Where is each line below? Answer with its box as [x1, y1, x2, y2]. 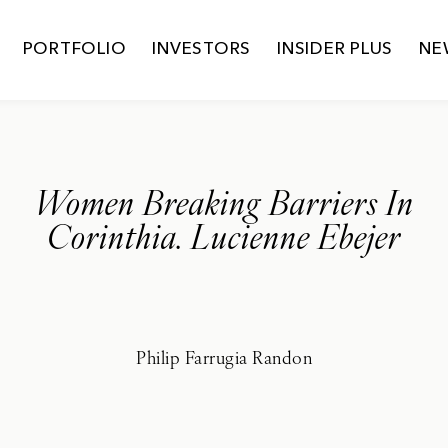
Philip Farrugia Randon [136, 351, 312, 368]
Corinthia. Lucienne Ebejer [47, 223, 401, 258]
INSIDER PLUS [277, 41, 393, 58]
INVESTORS [152, 41, 251, 58]
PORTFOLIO [22, 41, 127, 58]
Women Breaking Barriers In [34, 189, 414, 224]
